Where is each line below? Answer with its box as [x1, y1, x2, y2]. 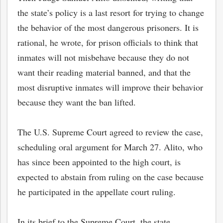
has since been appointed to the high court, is [17, 156, 181, 168]
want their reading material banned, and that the [17, 66, 191, 78]
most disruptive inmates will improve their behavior [17, 81, 203, 93]
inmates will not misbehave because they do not [17, 51, 189, 63]
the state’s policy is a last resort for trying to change [17, 6, 204, 18]
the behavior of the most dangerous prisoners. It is [17, 21, 199, 33]
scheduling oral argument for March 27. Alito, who [17, 141, 203, 153]
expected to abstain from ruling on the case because [17, 171, 204, 183]
